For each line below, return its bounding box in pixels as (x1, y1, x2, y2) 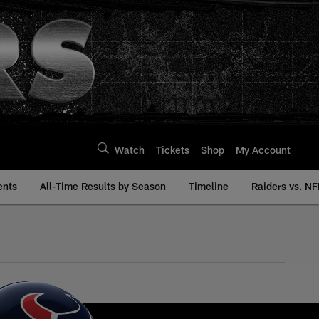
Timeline (189, 180, 229, 192)
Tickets (156, 143, 189, 156)
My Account (236, 143, 291, 156)
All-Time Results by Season (40, 180, 166, 192)
